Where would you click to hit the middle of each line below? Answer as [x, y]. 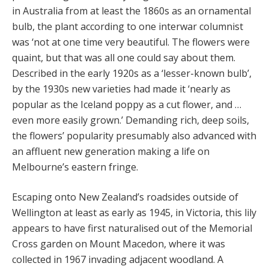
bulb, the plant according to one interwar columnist [128, 27]
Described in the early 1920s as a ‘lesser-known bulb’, [132, 74]
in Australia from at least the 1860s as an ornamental [131, 11]
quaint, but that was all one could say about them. [124, 58]
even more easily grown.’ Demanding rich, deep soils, [131, 120]
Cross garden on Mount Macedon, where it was [119, 244]
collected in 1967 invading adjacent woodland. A [118, 260]
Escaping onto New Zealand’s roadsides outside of [125, 197]
